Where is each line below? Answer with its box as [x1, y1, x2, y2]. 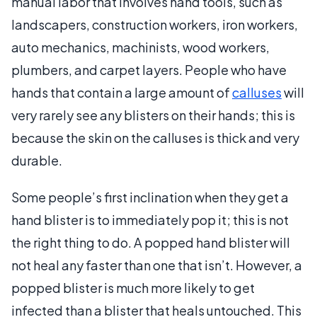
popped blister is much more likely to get [11, 279, 255, 296]
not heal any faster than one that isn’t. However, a [11, 256, 302, 273]
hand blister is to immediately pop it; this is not [11, 211, 289, 228]
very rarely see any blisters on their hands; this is [11, 106, 295, 123]
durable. [11, 151, 62, 168]
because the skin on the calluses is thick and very [11, 129, 299, 146]
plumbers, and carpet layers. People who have [11, 61, 287, 78]
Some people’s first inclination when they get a [11, 188, 289, 205]
